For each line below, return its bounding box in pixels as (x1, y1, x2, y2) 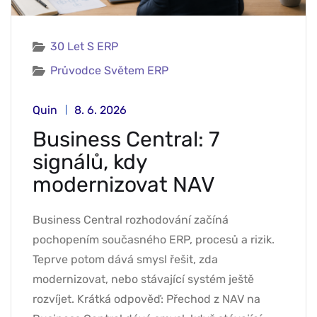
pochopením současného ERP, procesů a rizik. (33, 232, 275, 246)
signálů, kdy (33, 149, 147, 175)
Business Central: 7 (33, 126, 219, 152)
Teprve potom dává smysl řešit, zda (33, 252, 218, 266)
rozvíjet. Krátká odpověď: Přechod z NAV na (33, 292, 260, 306)
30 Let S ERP (50, 39, 118, 53)
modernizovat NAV (33, 171, 215, 197)
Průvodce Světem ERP (50, 63, 168, 77)
